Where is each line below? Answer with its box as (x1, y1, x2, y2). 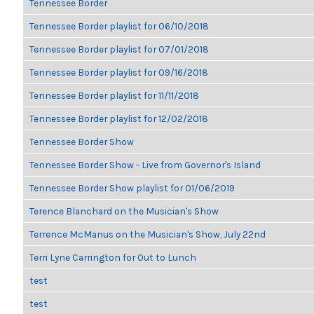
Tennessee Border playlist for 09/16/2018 (29, 67, 208, 78)
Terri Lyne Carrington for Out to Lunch (29, 252, 196, 263)
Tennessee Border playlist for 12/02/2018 (29, 113, 208, 124)
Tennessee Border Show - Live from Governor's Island (29, 159, 261, 170)
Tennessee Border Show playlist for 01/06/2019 (29, 182, 235, 193)
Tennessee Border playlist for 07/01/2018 (29, 43, 209, 55)
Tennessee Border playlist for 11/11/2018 (29, 90, 199, 101)
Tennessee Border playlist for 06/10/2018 (29, 20, 209, 32)
